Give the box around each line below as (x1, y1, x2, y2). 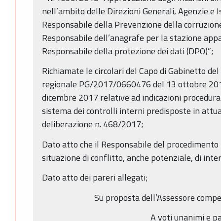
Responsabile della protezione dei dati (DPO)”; (42, 44, 214, 58)
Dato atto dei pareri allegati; (42, 171, 150, 184)
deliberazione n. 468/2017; (42, 117, 144, 131)
